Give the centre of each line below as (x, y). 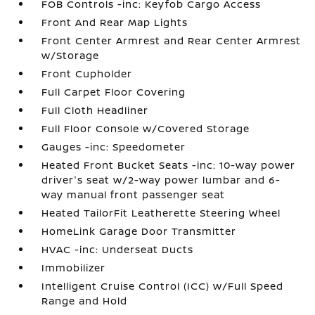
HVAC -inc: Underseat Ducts (118, 249)
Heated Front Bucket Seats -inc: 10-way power (169, 165)
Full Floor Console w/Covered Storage (146, 128)
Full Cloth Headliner (95, 110)
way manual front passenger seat (134, 194)
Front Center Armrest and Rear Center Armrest (172, 40)
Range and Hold (85, 301)
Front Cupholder (87, 73)
